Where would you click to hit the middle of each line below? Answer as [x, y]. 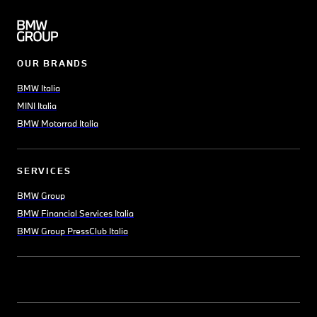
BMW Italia [39, 88]
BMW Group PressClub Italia [73, 231]
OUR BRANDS [53, 63]
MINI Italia [37, 106]
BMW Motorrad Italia [58, 123]
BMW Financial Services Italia [75, 213]
